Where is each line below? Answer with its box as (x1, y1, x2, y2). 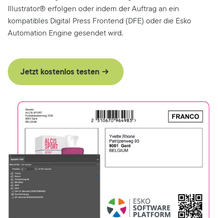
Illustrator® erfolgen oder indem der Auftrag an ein (8, 2, 179, 14)
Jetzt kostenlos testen (20, 65, 99, 78)
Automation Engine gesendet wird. (8, 27, 123, 38)
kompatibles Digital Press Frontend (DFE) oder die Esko (8, 15, 191, 26)
